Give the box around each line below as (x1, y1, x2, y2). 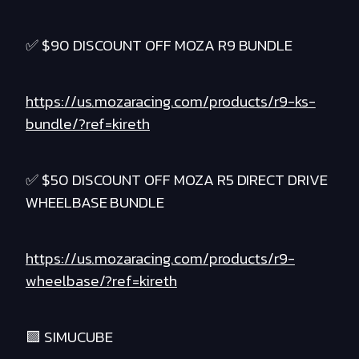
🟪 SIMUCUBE (26, 325, 113, 349)
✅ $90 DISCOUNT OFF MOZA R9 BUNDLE (26, 34, 293, 58)
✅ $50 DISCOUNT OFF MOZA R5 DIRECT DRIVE (26, 168, 328, 192)
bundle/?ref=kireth (26, 112, 151, 136)
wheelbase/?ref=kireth (26, 269, 177, 293)
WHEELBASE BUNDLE (26, 191, 165, 215)
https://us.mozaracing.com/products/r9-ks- (26, 90, 316, 114)
